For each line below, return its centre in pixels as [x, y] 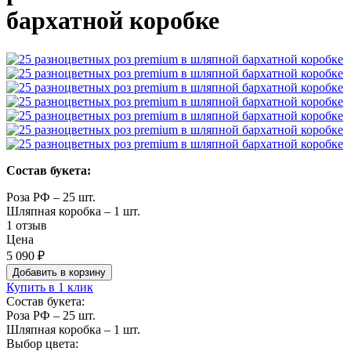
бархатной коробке [113, 21]
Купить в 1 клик [50, 287]
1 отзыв [27, 225]
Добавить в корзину [59, 272]
